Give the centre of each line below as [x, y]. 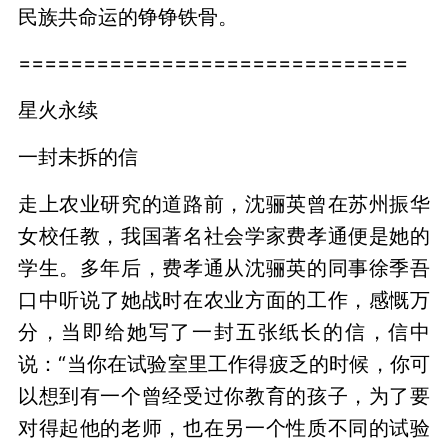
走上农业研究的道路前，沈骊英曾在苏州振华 [224, 204]
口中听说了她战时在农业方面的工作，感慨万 [224, 300]
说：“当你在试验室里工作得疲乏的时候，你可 [224, 364]
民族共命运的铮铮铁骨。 [127, 16]
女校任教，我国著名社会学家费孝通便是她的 [224, 236]
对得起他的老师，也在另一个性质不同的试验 [224, 428]
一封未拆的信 [77, 157]
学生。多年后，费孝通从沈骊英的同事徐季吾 [224, 268]
